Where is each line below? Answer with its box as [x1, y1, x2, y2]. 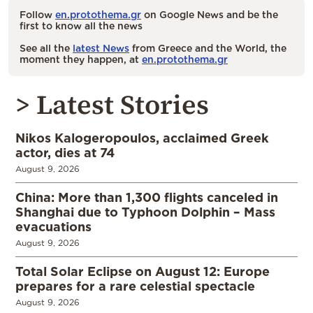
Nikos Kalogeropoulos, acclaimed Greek [15, 131, 269, 145]
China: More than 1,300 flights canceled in [15, 190, 278, 205]
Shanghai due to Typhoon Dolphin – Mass [15, 205, 275, 219]
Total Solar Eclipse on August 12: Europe [15, 264, 270, 279]
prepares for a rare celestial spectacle [15, 279, 255, 293]
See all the [20, 43, 73, 54]
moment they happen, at [20, 54, 142, 65]
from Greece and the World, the [129, 43, 286, 54]
